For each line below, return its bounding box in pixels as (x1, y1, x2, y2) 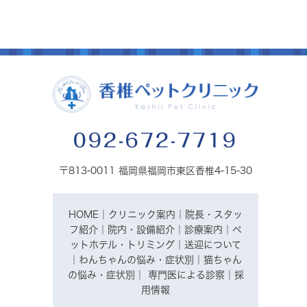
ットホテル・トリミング (70, 240, 175, 250)
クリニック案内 (108, 210, 175, 220)
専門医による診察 (147, 270, 225, 280)
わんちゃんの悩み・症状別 (79, 255, 194, 265)
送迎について (184, 240, 241, 250)
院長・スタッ (185, 210, 243, 220)
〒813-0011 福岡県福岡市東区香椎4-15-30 (59, 166, 252, 176)
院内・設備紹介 (108, 225, 175, 235)
